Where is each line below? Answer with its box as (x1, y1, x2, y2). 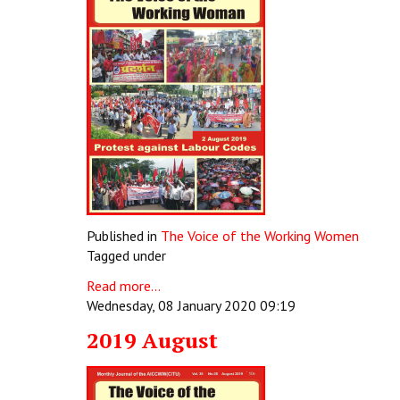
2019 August (87, 326, 218, 354)
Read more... (87, 277, 161, 295)
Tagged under (87, 246, 166, 264)
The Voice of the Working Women (161, 227, 359, 245)
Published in (87, 227, 157, 245)
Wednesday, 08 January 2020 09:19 (87, 296, 296, 314)
